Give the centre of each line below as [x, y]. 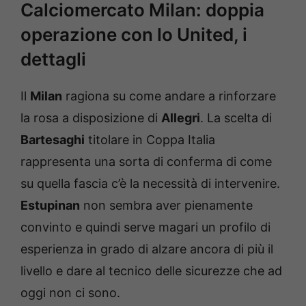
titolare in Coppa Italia [150, 139]
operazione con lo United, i [134, 34]
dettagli [53, 59]
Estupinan [50, 205]
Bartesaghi [53, 139]
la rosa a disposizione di [91, 117]
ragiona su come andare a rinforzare [169, 96]
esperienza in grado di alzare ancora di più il [147, 249]
